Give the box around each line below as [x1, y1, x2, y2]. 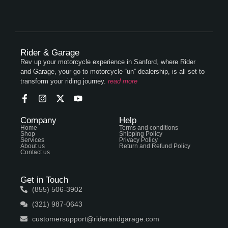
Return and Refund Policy [119, 142, 190, 150]
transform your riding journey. [20, 77, 108, 85]
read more [108, 77, 137, 85]
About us [20, 142, 45, 150]
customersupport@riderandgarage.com [32, 214, 159, 223]
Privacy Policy [119, 136, 158, 144]
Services [20, 136, 44, 144]
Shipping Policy [119, 130, 162, 137]
